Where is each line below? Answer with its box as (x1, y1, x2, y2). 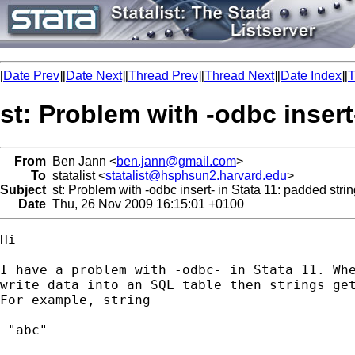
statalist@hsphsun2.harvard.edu (105, 168, 287, 182)
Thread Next (204, 69, 274, 82)
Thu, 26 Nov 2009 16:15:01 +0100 (46, 197, 244, 211)
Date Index (281, 69, 342, 82)
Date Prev (3, 69, 59, 82)
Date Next (66, 69, 122, 82)
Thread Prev (128, 69, 198, 82)
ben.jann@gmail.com (116, 154, 236, 168)
